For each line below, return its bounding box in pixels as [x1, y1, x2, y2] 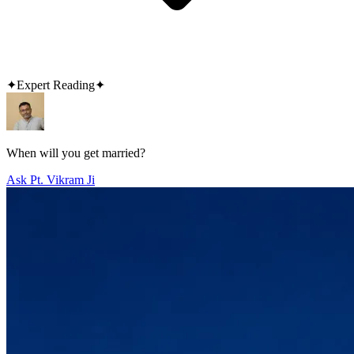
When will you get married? [6, 146, 145, 160]
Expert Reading [17, 78, 95, 92]
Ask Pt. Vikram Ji [6, 173, 95, 187]
